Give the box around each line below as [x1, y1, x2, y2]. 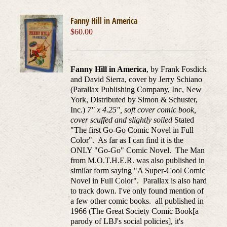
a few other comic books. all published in [70, 197, 204, 206]
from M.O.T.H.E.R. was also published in [70, 156, 205, 165]
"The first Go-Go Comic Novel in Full [70, 126, 194, 135]
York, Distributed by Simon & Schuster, [70, 95, 198, 104]
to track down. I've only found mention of [70, 186, 204, 196]
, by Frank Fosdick [146, 65, 207, 74]
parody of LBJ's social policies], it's [70, 217, 184, 226]
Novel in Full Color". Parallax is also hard [70, 176, 207, 185]
